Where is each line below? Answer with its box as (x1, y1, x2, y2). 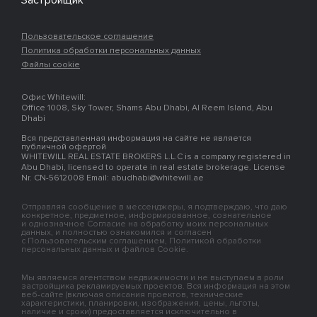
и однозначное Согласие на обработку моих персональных (21, 219, 268, 229)
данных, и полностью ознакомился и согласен (21, 227, 212, 238)
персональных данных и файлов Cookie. (21, 244, 188, 255)
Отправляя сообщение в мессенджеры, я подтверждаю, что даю (21, 202, 287, 212)
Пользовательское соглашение (21, 31, 154, 42)
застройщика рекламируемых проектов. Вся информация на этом (21, 281, 290, 292)
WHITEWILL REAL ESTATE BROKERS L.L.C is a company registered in (21, 151, 291, 162)
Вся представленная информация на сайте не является (21, 133, 251, 144)
